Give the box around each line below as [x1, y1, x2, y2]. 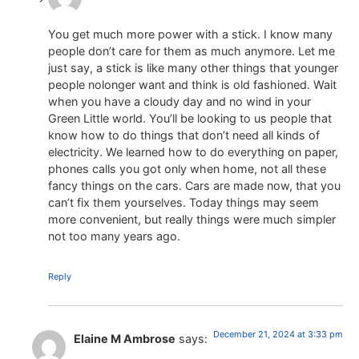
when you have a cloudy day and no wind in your [48, 95, 311, 109]
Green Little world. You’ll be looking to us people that [48, 111, 332, 126]
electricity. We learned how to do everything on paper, [48, 145, 338, 159]
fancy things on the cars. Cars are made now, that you [48, 179, 341, 193]
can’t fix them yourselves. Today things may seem [48, 196, 319, 210]
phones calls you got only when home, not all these [48, 162, 326, 176]
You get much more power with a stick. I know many [48, 27, 333, 42]
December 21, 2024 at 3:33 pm [213, 329, 343, 341]
